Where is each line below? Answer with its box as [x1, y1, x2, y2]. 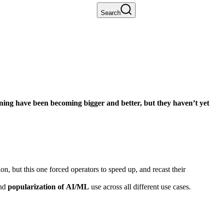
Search [101, 9, 121, 16]
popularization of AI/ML [8, 182, 89, 191]
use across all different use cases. [89, 182, 191, 191]
